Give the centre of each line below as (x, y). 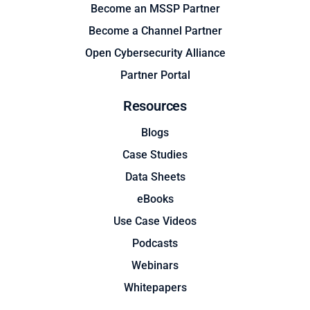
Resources (155, 106)
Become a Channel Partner (155, 31)
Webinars (155, 266)
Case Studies (155, 155)
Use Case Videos (155, 221)
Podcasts (155, 244)
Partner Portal (155, 75)
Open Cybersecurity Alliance (155, 53)
